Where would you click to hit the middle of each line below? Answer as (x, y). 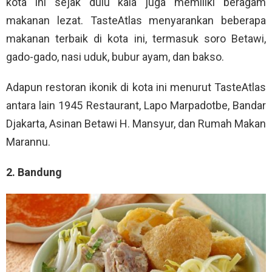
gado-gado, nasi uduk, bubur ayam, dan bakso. (115, 56)
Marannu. (28, 141)
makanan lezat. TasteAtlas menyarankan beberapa (136, 20)
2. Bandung (34, 172)
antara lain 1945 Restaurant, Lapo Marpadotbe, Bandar (136, 105)
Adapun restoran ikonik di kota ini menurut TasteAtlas (136, 87)
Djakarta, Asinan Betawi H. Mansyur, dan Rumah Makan (136, 123)
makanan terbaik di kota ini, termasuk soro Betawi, (136, 38)
